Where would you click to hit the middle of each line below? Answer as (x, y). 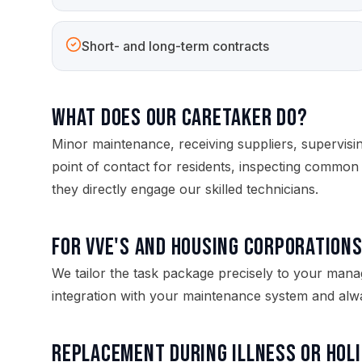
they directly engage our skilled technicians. (185, 189)
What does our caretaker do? (180, 118)
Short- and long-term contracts (175, 46)
